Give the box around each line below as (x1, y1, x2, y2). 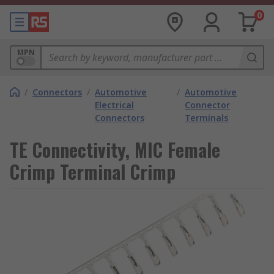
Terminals (185, 112, 228, 124)
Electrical (95, 99, 134, 111)
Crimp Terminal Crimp (10, 158, 176, 185)
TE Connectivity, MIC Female (10, 136, 220, 163)
